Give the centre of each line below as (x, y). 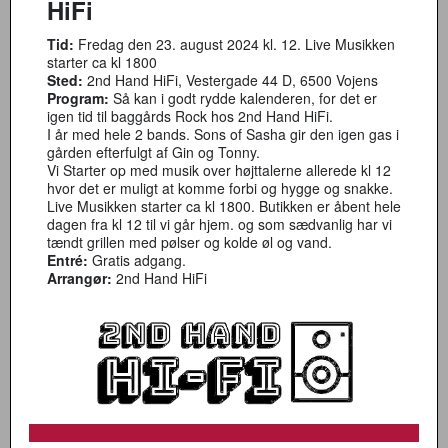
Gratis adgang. (137, 260)
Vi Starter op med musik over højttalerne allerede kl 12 (219, 170)
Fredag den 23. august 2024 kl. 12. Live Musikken (234, 44)
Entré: (67, 260)
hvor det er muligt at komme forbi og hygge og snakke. (220, 188)
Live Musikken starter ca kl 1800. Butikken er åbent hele (224, 206)
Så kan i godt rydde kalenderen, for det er (243, 98)
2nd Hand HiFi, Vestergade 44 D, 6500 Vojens (232, 80)
